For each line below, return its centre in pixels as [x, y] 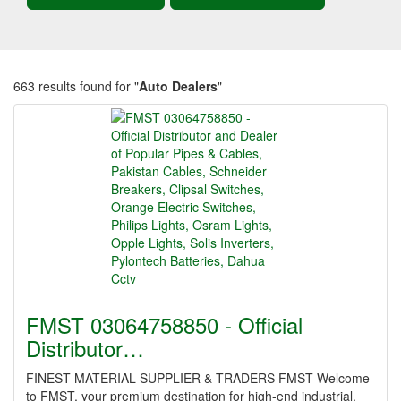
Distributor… [85, 348]
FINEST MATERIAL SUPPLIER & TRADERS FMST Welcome [198, 378]
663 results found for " [76, 86]
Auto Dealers [178, 86]
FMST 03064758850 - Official [164, 324]
